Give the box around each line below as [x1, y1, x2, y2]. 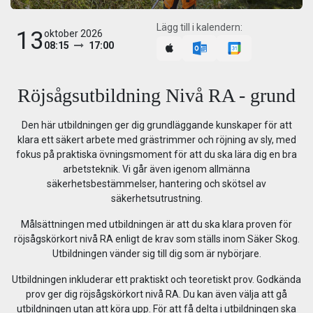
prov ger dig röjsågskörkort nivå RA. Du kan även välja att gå [26, 289, 287, 300]
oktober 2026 [44, 28, 103, 39]
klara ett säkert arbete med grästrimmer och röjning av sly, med [17, 134, 296, 145]
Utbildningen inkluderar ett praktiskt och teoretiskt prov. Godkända [12, 274, 301, 285]
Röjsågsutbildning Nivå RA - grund [17, 85, 296, 106]
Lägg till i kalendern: [156, 22, 242, 33]
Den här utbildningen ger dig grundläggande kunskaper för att [21, 119, 292, 131]
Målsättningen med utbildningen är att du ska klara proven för [21, 219, 292, 230]
